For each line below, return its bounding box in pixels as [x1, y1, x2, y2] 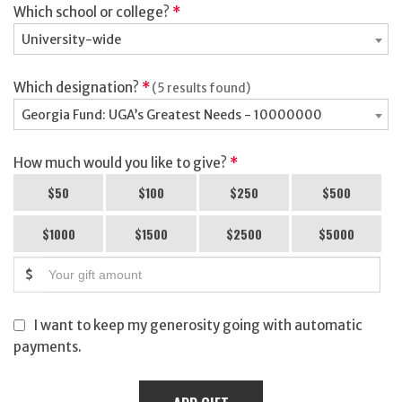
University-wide [22, 31, 121, 48]
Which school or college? [13, 4, 172, 21]
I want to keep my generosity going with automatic [34, 317, 363, 334]
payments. [13, 338, 82, 355]
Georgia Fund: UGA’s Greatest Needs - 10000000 [22, 107, 322, 123]
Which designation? [13, 79, 142, 96]
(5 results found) [150, 81, 250, 96]
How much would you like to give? [13, 154, 230, 171]
